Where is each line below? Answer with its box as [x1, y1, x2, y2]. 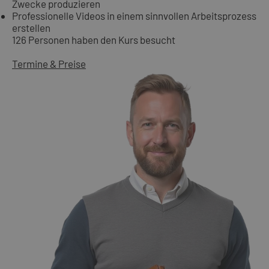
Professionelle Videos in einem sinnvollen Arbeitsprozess [12, 9, 256, 22]
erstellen [12, 21, 50, 34]
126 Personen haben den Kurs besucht [12, 33, 175, 46]
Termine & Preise [12, 57, 86, 70]
